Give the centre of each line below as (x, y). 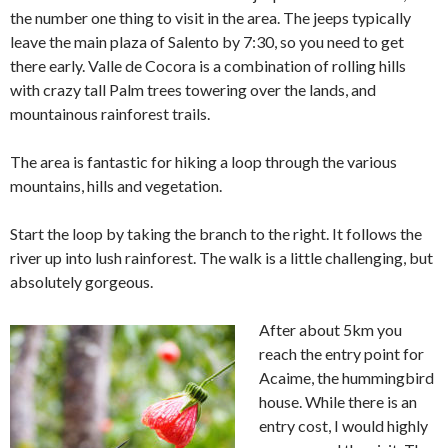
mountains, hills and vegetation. (116, 186)
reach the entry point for (341, 354)
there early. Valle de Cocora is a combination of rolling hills (208, 66)
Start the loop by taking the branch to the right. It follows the (216, 234)
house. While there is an (338, 402)
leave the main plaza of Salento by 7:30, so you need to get (207, 42)
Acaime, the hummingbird (346, 378)
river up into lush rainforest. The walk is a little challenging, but (221, 258)
